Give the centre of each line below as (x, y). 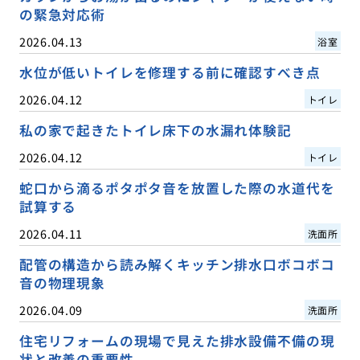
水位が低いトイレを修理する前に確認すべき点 (170, 72)
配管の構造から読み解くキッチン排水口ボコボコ (177, 264)
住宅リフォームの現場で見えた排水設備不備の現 (177, 340)
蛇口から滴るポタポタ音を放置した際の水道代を (177, 188)
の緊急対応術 (62, 14)
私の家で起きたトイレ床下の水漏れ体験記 (155, 130)
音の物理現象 (62, 282)
